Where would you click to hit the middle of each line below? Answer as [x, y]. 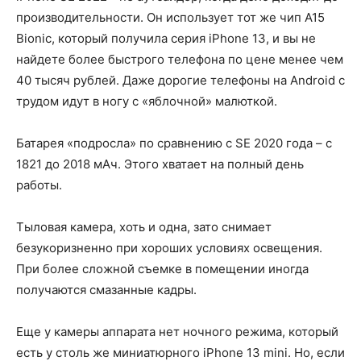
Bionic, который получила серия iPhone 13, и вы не [166, 39]
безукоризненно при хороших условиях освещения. [169, 248]
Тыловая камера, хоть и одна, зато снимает [144, 227]
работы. [39, 185]
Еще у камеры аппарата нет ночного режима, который [177, 332]
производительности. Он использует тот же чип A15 [170, 18]
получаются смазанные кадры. [106, 290]
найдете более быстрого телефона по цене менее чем [180, 60]
